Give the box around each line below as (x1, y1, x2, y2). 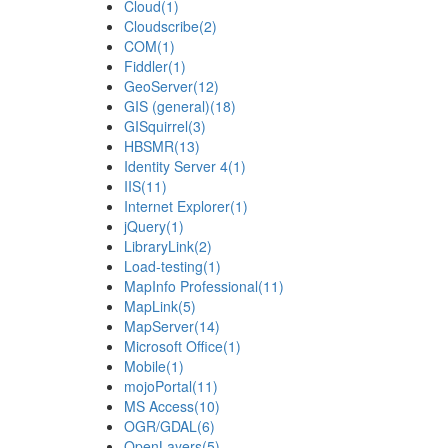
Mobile (123, 356, 166, 377)
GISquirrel (123, 116, 188, 137)
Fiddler (123, 56, 168, 77)
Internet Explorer (123, 196, 230, 217)
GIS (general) (123, 96, 210, 117)
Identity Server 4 (123, 156, 228, 177)
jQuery (123, 216, 166, 237)
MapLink (123, 296, 178, 317)
